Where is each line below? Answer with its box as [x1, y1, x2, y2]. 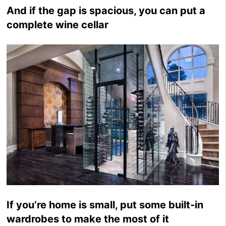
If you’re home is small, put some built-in [7, 198, 204, 211]
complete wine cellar [7, 18, 109, 31]
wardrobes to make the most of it [7, 212, 169, 225]
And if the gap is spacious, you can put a [7, 4, 206, 17]
